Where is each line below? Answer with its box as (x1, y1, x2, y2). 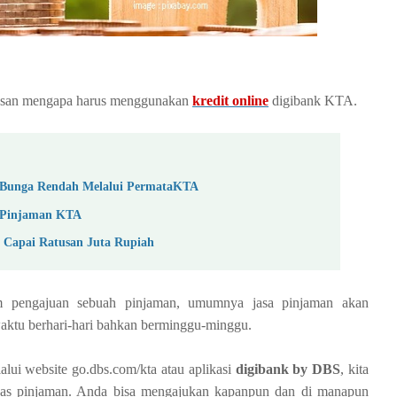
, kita (340, 361, 369, 377)
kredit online (192, 93, 269, 109)
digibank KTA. (269, 93, 357, 109)
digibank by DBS (235, 361, 341, 377)
